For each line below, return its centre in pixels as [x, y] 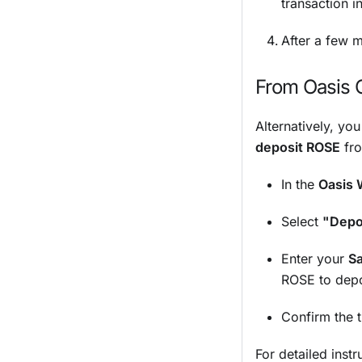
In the [300, 184]
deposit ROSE [298, 147]
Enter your [315, 258]
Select [302, 221]
